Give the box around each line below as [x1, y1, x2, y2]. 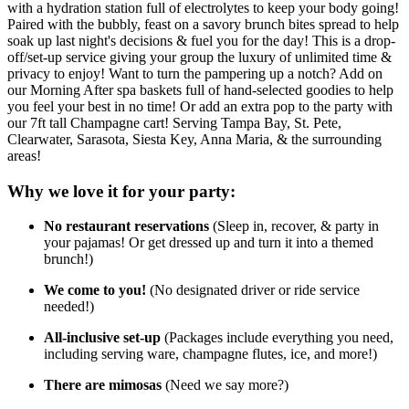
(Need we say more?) [162, 377, 288, 393]
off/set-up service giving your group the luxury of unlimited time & [7, 48, 392, 65]
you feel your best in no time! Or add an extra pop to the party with [7, 98, 393, 114]
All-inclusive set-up [44, 330, 161, 346]
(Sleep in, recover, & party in [209, 218, 379, 235]
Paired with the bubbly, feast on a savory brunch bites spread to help [7, 16, 399, 32]
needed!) [44, 299, 94, 315]
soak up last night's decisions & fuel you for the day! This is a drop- [7, 32, 395, 48]
